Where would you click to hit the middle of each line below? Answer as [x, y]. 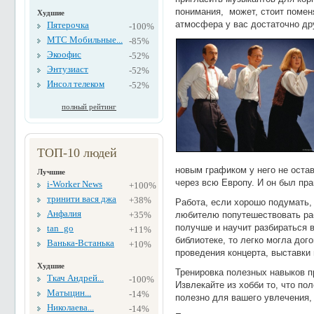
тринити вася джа [82, 199]
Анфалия [64, 214]
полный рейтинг [89, 107]
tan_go [60, 228]
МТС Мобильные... [85, 40]
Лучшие [51, 172]
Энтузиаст [68, 69]
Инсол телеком [76, 84]
